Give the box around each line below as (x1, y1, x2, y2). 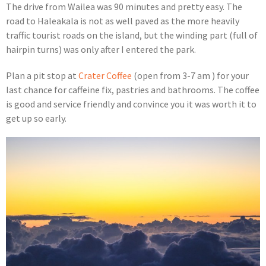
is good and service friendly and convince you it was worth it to (6, 98, 256, 110)
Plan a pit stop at (6, 69, 78, 82)
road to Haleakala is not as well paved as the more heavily (6, 15, 239, 27)
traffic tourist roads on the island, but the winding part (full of (6, 29, 258, 42)
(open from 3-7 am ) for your (132, 69, 249, 82)
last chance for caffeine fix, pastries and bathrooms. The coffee (6, 84, 259, 96)
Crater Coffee (78, 69, 132, 82)
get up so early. (6, 112, 66, 125)
